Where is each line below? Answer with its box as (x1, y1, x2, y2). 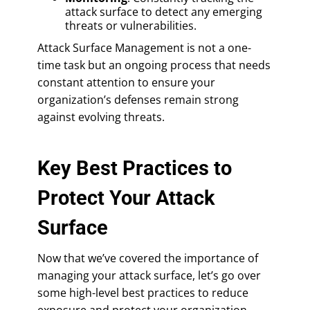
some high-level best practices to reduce (37, 284, 248, 300)
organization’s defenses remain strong (37, 91, 239, 107)
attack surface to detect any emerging (65, 3, 262, 19)
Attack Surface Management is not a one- (37, 39, 251, 55)
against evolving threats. (37, 109, 165, 125)
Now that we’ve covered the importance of (37, 250, 258, 266)
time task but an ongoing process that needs (37, 57, 271, 73)
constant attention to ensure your (37, 74, 215, 90)
